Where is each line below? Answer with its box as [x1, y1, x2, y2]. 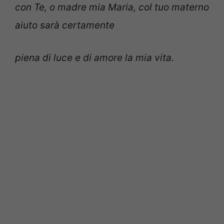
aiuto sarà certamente [15, 19, 114, 31]
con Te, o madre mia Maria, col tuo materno [15, 1, 209, 13]
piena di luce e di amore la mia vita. [15, 51, 174, 63]
